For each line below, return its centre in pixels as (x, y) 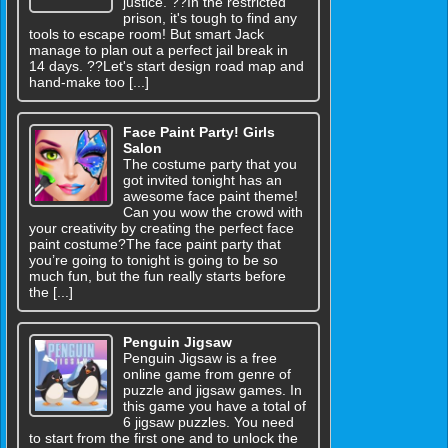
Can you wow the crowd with (212, 211)
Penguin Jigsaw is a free (199, 357)
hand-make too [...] (89, 81)
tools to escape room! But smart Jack (146, 33)
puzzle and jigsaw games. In (212, 389)
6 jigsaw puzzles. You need (208, 421)
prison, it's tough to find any (209, 17)
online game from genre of (206, 373)
